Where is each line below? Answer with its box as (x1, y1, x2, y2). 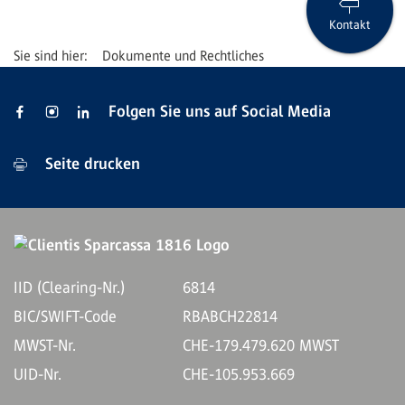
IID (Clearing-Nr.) (14, 278, 125, 297)
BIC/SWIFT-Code (14, 307, 117, 325)
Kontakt (329, 17, 371, 32)
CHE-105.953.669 (182, 365, 295, 383)
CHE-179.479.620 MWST (182, 336, 339, 354)
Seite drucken (41, 155, 140, 173)
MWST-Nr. (14, 336, 76, 354)
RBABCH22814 (182, 307, 278, 325)
